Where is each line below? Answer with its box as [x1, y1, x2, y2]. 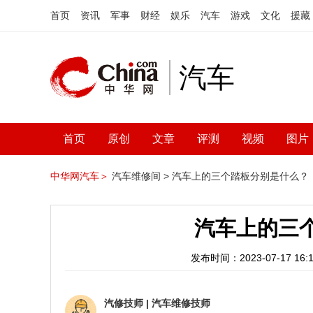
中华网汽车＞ [50, 170, 109, 182]
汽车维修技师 [152, 298, 210, 309]
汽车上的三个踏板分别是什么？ [172, 170, 309, 182]
